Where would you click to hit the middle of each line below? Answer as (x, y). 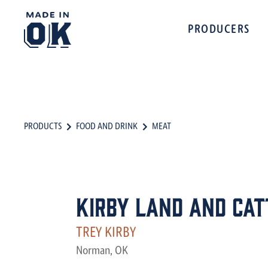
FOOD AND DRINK (107, 127)
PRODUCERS (219, 30)
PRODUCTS (43, 127)
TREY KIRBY (106, 233)
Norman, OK (102, 251)
